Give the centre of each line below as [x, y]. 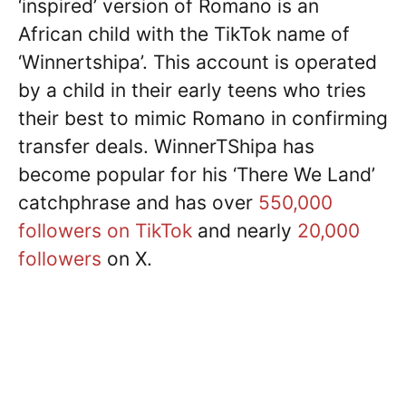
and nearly [245, 230]
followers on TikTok [105, 230]
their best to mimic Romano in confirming [203, 118]
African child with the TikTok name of [184, 34]
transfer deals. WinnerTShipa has [166, 146]
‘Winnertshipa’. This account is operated [198, 62]
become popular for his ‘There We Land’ [197, 174]
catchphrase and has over [138, 202]
